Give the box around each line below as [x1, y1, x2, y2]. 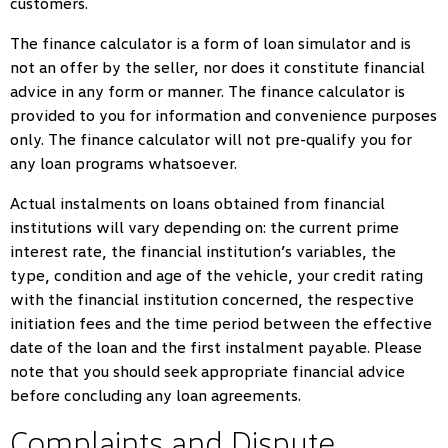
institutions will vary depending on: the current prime [10, 217, 399, 237]
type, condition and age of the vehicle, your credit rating [10, 265, 423, 285]
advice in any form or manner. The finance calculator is [10, 81, 405, 101]
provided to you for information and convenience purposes [10, 105, 437, 125]
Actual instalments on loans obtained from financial [10, 193, 385, 213]
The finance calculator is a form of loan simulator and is [10, 33, 411, 53]
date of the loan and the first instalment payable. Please [10, 337, 422, 357]
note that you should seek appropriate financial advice [10, 361, 405, 381]
